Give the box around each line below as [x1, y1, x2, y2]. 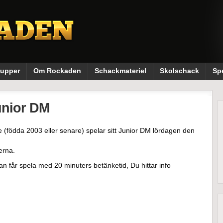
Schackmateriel [94, 67, 146, 75]
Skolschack [159, 67, 199, 75]
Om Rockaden [33, 67, 81, 75]
